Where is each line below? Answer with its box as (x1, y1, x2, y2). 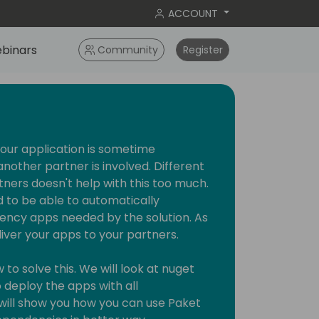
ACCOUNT (168, 6, 219, 21)
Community (98, 42, 159, 57)
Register (182, 42, 223, 57)
